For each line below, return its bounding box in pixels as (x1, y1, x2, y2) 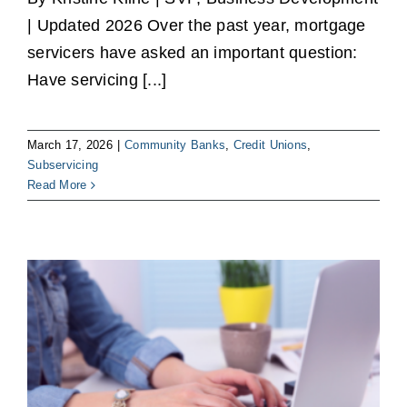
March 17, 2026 (27, 138, 113, 153)
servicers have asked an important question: (27, 44, 358, 63)
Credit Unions (233, 138, 308, 153)
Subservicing (27, 158, 99, 173)
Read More (27, 178, 87, 193)
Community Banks (124, 138, 226, 153)
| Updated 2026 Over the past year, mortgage (27, 16, 366, 35)
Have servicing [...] (27, 71, 167, 90)
